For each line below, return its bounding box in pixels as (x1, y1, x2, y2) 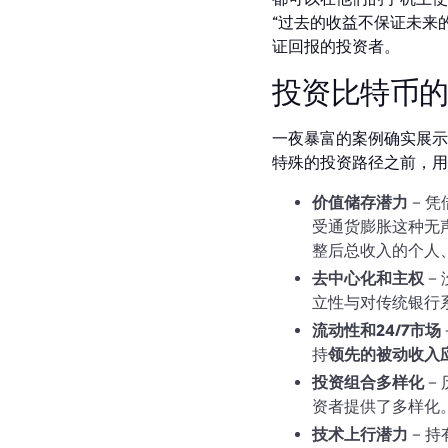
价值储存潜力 (312, 193, 408, 214)
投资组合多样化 (312, 373, 424, 394)
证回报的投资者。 (272, 37, 400, 58)
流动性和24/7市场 (312, 321, 441, 342)
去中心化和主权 (312, 269, 424, 290)
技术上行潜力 (312, 425, 408, 446)
